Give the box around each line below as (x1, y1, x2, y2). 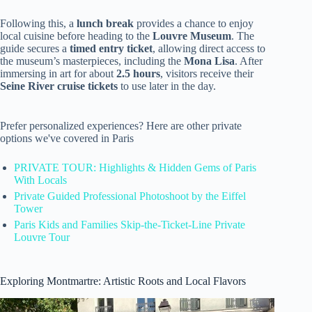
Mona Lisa (184, 55, 235, 68)
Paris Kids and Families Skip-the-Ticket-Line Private (14, 219, 245, 231)
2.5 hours (116, 68, 160, 80)
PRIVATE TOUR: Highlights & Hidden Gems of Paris (14, 162, 256, 174)
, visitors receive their (160, 68, 253, 80)
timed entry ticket (70, 42, 153, 55)
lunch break (77, 17, 134, 30)
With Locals (14, 174, 67, 187)
